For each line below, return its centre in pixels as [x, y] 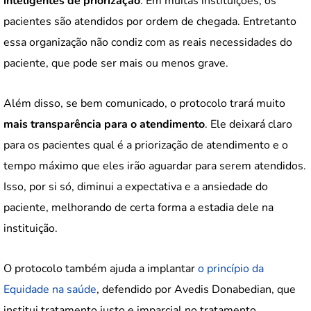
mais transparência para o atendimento [104, 125]
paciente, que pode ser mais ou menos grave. [116, 64]
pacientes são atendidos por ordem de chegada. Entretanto [150, 22]
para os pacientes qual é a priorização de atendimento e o [146, 145]
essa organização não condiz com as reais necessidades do [148, 43]
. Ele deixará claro [249, 125]
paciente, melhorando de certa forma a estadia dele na [138, 208]
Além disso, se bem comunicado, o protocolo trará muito [144, 104]
